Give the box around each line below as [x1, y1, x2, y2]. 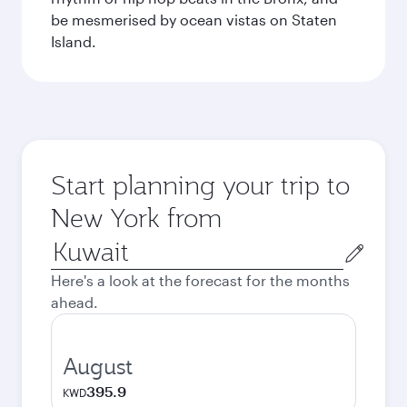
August [63, 352, 133, 381]
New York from [51, 201, 222, 234]
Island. [51, 33, 96, 50]
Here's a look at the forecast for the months [51, 272, 350, 289]
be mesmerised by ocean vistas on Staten [51, 11, 337, 28]
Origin [50, 235, 93, 253]
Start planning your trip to [51, 168, 350, 202]
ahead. [51, 293, 98, 311]
